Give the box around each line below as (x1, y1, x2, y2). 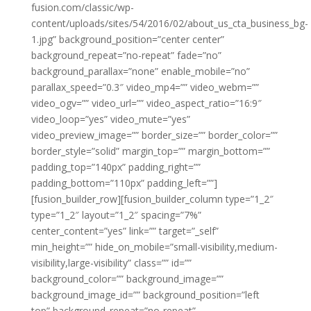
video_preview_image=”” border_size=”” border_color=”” (31, 128, 278, 142)
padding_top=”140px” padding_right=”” (31, 160, 201, 174)
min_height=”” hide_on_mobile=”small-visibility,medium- (31, 240, 278, 254)
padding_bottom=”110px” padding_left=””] (31, 176, 217, 190)
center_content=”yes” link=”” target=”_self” (31, 224, 219, 238)
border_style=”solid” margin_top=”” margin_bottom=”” (31, 144, 270, 158)
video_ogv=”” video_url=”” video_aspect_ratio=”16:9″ (31, 96, 262, 110)
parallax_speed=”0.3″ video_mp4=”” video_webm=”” (31, 81, 259, 94)
